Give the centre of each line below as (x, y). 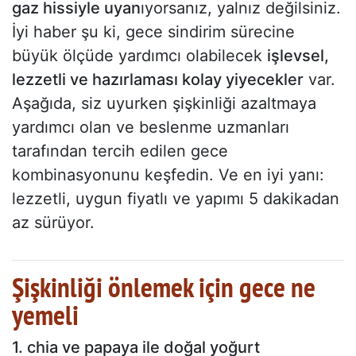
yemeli (45, 315)
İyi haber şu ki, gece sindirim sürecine (153, 32)
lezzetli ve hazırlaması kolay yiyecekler (158, 80)
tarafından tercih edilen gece (120, 151)
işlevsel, (298, 56)
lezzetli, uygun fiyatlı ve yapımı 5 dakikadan (176, 199)
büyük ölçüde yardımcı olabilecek (139, 56)
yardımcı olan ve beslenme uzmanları (151, 128)
